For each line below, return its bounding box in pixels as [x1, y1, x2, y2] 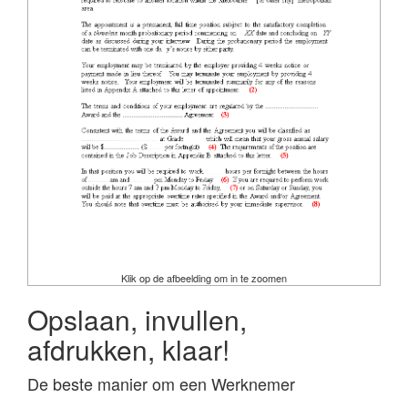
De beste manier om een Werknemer [27, 372, 295, 396]
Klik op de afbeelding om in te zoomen [121, 270, 287, 286]
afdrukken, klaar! [27, 330, 229, 370]
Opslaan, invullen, [27, 300, 247, 340]
